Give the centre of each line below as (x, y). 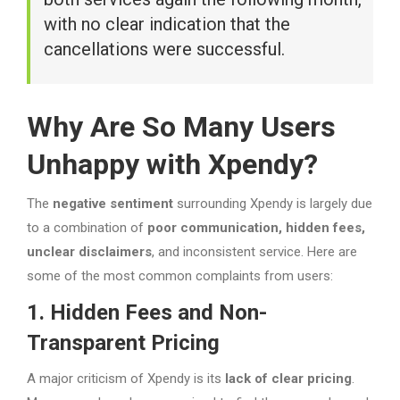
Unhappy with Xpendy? (172, 164)
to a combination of (87, 227)
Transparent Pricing (123, 342)
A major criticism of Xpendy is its (126, 378)
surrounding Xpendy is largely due (273, 203)
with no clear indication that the (167, 25)
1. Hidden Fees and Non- (147, 312)
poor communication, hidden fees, (256, 227)
